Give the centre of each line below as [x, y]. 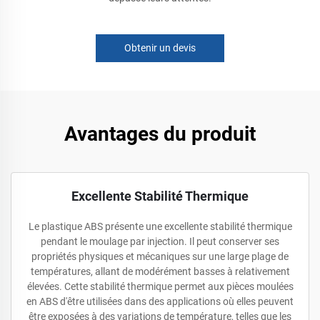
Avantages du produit [160, 134]
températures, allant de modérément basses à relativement [160, 272]
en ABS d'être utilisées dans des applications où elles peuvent [160, 302]
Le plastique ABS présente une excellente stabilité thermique [160, 227]
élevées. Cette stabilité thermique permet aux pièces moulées [160, 287]
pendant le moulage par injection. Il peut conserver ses [160, 242]
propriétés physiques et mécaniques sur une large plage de [160, 257]
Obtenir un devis [160, 48]
